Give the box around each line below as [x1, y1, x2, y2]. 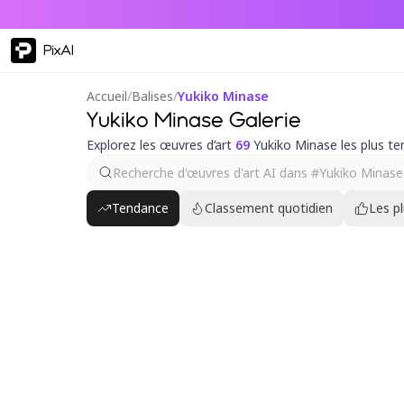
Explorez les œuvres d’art [87, 136, 235, 153]
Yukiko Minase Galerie [87, 106, 301, 133]
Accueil [87, 87, 127, 105]
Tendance [112, 199, 169, 216]
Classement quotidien [205, 199, 333, 216]
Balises [132, 87, 173, 105]
